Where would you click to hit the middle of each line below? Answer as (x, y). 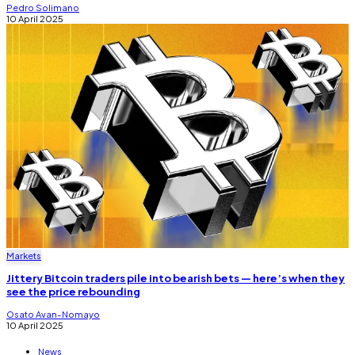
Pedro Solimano (43, 8)
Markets (24, 255)
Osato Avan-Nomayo (53, 314)
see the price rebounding (73, 292)
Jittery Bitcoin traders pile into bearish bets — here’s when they (176, 278)
